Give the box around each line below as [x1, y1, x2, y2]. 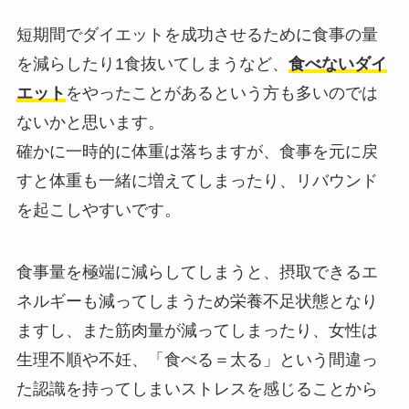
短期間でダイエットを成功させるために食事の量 [16, 26, 378, 45]
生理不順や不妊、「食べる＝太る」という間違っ [16, 350, 378, 369]
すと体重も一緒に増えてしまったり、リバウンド [16, 172, 378, 191]
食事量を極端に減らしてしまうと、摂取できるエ [16, 262, 378, 281]
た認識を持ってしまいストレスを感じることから [16, 379, 378, 398]
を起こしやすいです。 [16, 201, 181, 220]
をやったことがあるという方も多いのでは [65, 84, 378, 103]
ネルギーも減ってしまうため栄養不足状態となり [16, 291, 378, 310]
